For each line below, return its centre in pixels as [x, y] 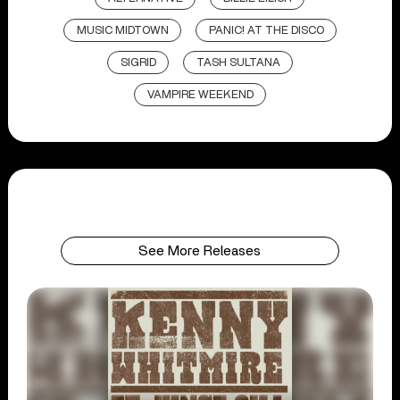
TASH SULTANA [238, 62]
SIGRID [138, 62]
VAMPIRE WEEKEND [200, 95]
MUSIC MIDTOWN [122, 30]
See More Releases [200, 250]
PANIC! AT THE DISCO [266, 30]
